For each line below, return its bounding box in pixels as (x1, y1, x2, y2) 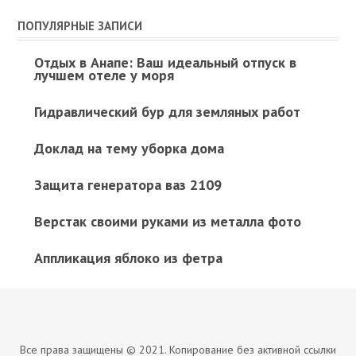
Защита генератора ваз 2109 (33, 175, 222, 194)
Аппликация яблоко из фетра (33, 248, 222, 267)
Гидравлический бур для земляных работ (33, 102, 300, 121)
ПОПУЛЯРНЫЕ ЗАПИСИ (17, 17, 143, 33)
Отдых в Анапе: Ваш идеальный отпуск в (33, 52, 296, 72)
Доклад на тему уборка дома (33, 138, 224, 157)
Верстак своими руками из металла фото (33, 211, 301, 230)
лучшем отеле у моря (33, 65, 174, 84)
